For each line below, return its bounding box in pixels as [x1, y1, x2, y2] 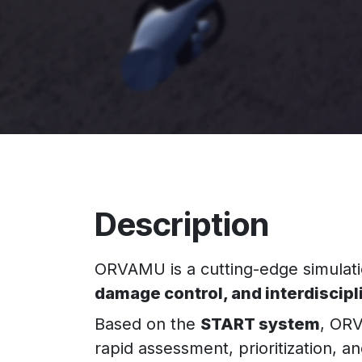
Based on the [95, 314, 200, 334]
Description [95, 204, 269, 244]
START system [200, 314, 320, 334]
